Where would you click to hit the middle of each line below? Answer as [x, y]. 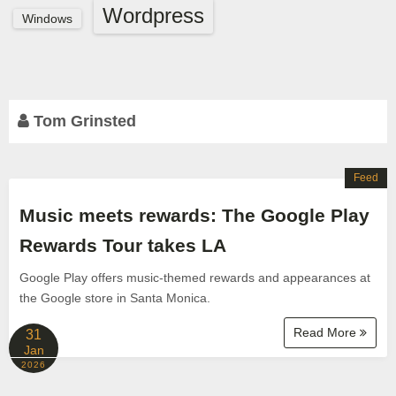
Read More [327, 332]
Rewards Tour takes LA [123, 245]
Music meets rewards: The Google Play [194, 215]
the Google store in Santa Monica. [115, 298]
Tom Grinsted [83, 121]
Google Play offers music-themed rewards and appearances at [195, 278]
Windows [47, 19]
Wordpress [153, 15]
